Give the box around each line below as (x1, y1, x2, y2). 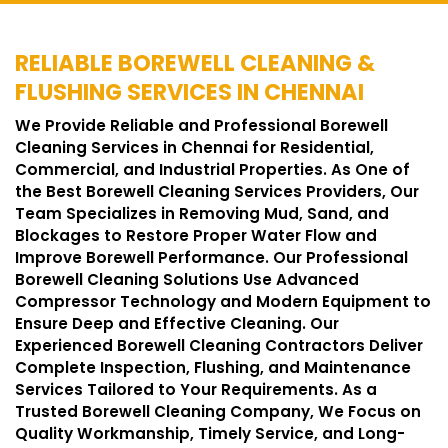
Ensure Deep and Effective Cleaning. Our (15, 313, 339, 334)
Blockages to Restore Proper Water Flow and (15, 225, 377, 246)
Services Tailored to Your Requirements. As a (15, 379, 377, 400)
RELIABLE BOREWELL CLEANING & (15, 47, 375, 79)
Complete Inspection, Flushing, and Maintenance (15, 357, 411, 378)
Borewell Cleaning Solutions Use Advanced (15, 269, 359, 290)
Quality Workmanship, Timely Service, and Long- (15, 423, 405, 444)
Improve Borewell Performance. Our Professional (15, 247, 408, 268)
